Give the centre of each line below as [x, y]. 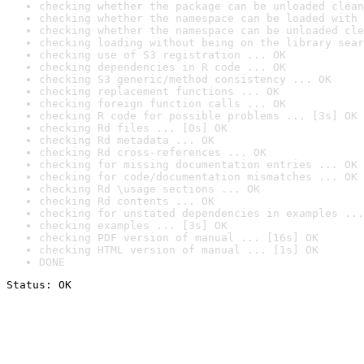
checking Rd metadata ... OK [127, 140]
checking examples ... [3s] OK [133, 225]
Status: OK [39, 285]
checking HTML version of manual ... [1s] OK [179, 250]
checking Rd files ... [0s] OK [133, 128]
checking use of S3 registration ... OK [162, 55]
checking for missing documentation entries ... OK [198, 165]
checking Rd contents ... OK [127, 201]
